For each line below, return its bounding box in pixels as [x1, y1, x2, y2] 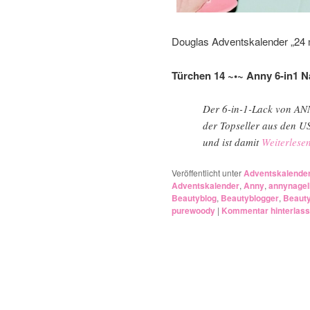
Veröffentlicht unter [172, 167, 241, 179]
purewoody [172, 204, 215, 217]
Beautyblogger [221, 192, 279, 205]
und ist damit [203, 135, 262, 149]
